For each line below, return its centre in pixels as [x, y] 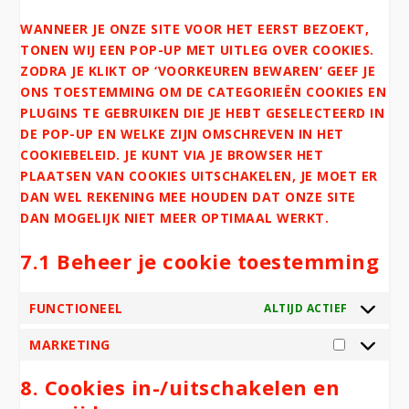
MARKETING [70, 344]
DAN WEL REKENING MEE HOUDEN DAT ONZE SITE [188, 196]
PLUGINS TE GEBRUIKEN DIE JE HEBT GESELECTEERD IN [203, 112]
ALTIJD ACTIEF [306, 308]
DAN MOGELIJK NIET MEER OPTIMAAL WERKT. [175, 217]
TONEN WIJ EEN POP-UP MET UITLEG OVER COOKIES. [197, 49]
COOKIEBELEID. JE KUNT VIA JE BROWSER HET [172, 154]
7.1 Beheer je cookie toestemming [200, 262]
